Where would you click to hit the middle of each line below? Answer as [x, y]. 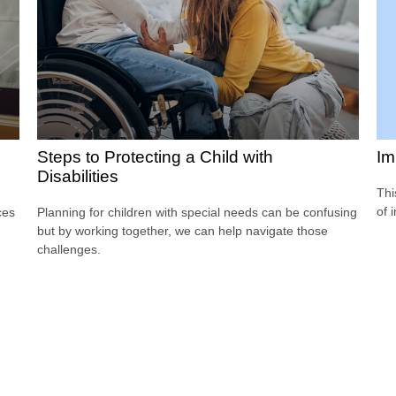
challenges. [69, 250]
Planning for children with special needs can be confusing [198, 213]
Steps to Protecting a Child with [156, 157]
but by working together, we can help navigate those [183, 231]
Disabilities [78, 177]
